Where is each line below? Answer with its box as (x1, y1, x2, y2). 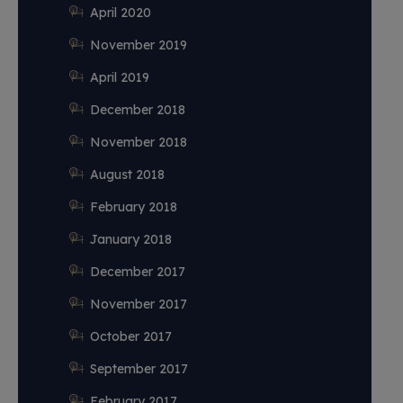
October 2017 (90, 328, 172, 345)
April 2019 (90, 69, 149, 85)
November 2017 (90, 296, 187, 312)
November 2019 (90, 37, 187, 53)
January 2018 (90, 231, 172, 247)
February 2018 (90, 199, 177, 215)
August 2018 (90, 166, 165, 183)
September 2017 (90, 361, 188, 377)
